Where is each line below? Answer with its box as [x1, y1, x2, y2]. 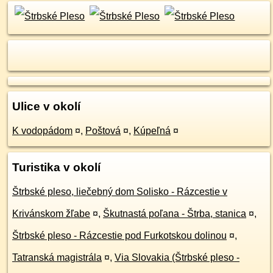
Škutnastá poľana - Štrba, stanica [103, 208, 246, 219]
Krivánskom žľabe [12, 208, 90, 219]
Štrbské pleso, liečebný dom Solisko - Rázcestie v [12, 186, 227, 197]
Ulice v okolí [12, 100, 80, 113]
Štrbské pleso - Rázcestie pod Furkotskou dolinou [12, 230, 227, 241]
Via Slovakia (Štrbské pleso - [115, 252, 239, 263]
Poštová [85, 126, 121, 136]
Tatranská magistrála [12, 252, 102, 263]
